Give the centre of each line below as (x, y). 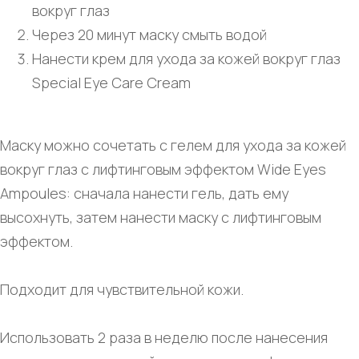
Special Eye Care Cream (111, 82)
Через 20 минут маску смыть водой (149, 34)
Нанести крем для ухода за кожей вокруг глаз (186, 58)
